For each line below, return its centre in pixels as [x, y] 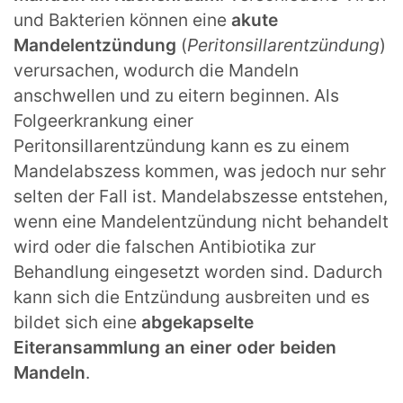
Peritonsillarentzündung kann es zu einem [182, 146]
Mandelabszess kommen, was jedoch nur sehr [200, 171]
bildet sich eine [77, 322]
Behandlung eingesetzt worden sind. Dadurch [198, 272]
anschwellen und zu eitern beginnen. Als [176, 96]
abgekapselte [197, 322]
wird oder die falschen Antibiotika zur [165, 247]
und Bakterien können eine [120, 20]
